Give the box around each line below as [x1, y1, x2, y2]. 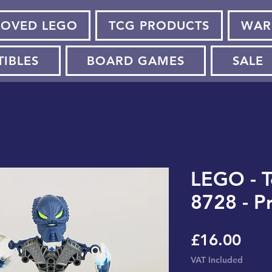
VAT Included [191, 254, 243, 266]
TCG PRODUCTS [109, 18, 210, 33]
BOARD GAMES [87, 53, 185, 69]
